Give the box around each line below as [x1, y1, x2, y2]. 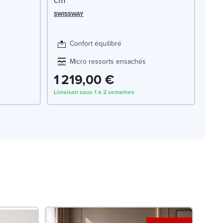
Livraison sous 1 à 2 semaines [54, 87, 134, 97]
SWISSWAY [54, 9, 84, 18]
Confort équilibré [70, 38, 121, 49]
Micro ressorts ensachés [70, 56, 146, 67]
